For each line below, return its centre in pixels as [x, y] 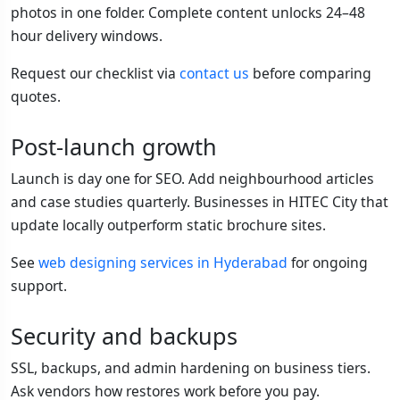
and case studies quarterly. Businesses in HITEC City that [200, 202]
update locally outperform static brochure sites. [168, 225]
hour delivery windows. [87, 36]
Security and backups [124, 336]
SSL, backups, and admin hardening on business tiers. [191, 368]
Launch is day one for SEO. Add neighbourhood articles [192, 179]
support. [39, 286]
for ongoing [328, 263]
